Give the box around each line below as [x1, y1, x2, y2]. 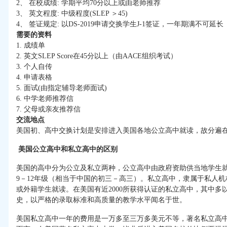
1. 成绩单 [16, 42, 45, 50]
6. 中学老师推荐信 [16, 95, 73, 103]
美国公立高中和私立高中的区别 [18, 145, 118, 154]
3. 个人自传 [16, 63, 52, 71]
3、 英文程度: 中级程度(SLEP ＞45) [16, 10, 128, 18]
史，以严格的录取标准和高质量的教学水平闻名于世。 [16, 196, 186, 204]
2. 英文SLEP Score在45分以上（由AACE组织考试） [16, 52, 177, 60]
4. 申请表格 [16, 73, 52, 82]
